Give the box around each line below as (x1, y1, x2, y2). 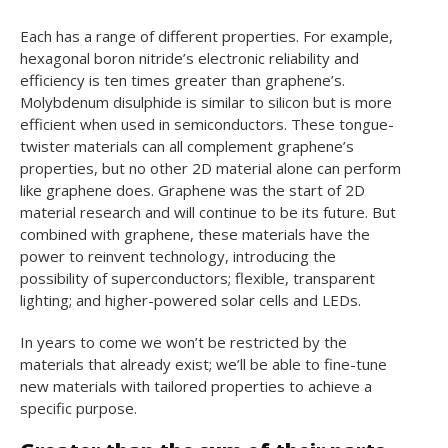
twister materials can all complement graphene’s (20, 135, 354, 156)
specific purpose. (20, 397, 137, 418)
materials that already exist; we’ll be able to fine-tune (20, 353, 387, 374)
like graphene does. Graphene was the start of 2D (20, 179, 365, 200)
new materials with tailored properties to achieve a (20, 375, 372, 396)
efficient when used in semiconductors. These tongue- (20, 113, 394, 134)
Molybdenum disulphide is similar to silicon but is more (20, 91, 392, 112)
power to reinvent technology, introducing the (20, 245, 336, 266)
